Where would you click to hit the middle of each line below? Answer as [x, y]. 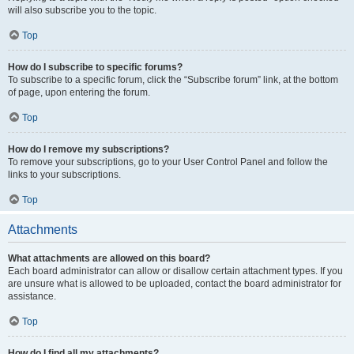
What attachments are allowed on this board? [109, 258]
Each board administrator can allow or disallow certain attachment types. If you [175, 271]
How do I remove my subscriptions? [88, 149]
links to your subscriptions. [64, 175]
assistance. [32, 296]
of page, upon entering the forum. [79, 92]
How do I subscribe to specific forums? [95, 67]
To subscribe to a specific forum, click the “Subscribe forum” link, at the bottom [173, 80]
